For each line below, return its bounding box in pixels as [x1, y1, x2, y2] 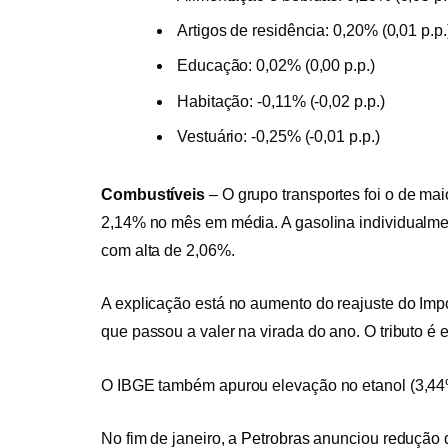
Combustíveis [101, 185, 206, 203]
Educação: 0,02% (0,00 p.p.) [177, 57, 375, 75]
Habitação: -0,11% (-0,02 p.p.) [177, 92, 385, 110]
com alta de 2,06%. [101, 241, 235, 259]
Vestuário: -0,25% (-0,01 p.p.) [177, 127, 380, 145]
